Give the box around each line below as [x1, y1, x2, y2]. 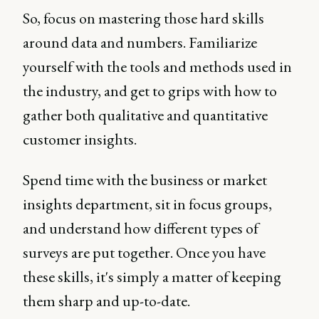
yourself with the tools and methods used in [23, 56, 292, 77]
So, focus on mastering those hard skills [23, 7, 264, 28]
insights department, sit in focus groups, [23, 193, 272, 214]
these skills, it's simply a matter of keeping [23, 266, 281, 287]
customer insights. [23, 128, 137, 150]
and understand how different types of [23, 217, 258, 239]
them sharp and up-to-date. [23, 290, 190, 311]
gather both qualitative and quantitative [23, 104, 268, 125]
